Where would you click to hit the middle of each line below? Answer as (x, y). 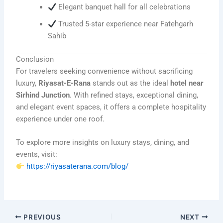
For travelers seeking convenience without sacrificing (105, 71)
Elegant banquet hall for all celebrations (123, 7)
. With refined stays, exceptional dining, (134, 95)
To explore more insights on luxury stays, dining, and (103, 143)
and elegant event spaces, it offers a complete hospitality (111, 107)
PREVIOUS (41, 217)
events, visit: (37, 155)
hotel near (187, 83)
